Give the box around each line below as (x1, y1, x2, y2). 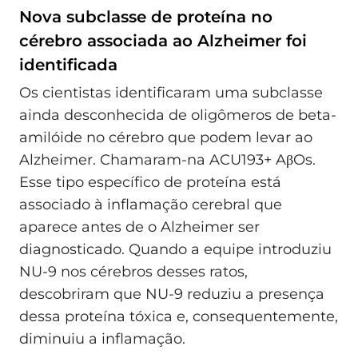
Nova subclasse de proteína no (19, 6, 272, 26)
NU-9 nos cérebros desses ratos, (19, 263, 248, 281)
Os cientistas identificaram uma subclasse (19, 84, 323, 102)
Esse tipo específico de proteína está (19, 173, 281, 192)
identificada (19, 54, 117, 74)
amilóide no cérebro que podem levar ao (19, 129, 312, 147)
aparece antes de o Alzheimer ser (19, 218, 260, 237)
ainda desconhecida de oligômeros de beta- (19, 106, 336, 125)
